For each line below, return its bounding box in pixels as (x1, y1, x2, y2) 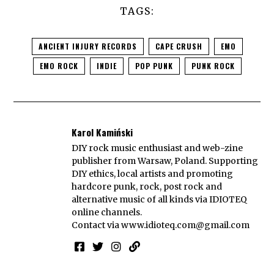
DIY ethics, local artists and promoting (72, 168, 234, 180)
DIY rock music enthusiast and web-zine (72, 143, 243, 154)
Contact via (72, 220, 122, 231)
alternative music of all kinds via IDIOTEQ (72, 194, 248, 206)
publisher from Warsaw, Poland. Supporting (72, 155, 259, 167)
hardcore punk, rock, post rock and (72, 181, 223, 193)
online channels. (72, 207, 143, 218)
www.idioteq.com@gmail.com (121, 220, 250, 231)
